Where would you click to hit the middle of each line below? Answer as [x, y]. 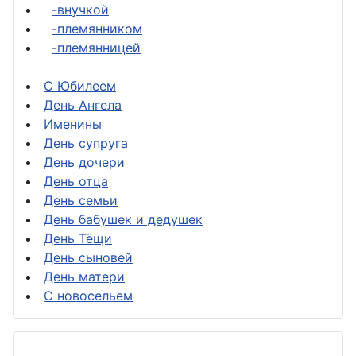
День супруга [86, 143]
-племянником [97, 28]
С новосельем [88, 295]
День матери [84, 276]
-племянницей [96, 47]
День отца [76, 181]
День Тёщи [78, 238]
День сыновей [88, 257]
